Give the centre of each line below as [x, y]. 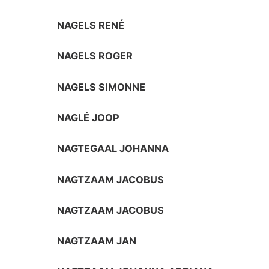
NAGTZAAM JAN [97, 241]
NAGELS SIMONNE [101, 87]
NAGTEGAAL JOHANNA [113, 149]
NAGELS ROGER [95, 56]
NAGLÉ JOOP [89, 118]
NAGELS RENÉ [91, 26]
